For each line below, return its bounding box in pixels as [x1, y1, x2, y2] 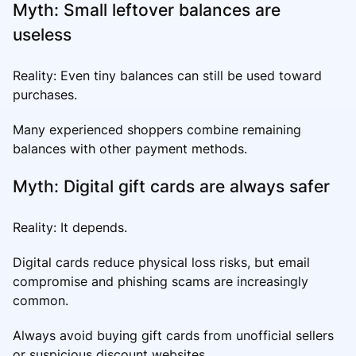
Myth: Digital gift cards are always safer [13, 176, 330, 196]
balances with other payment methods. [13, 140, 247, 157]
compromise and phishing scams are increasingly [13, 273, 308, 289]
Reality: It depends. [13, 219, 127, 235]
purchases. [13, 86, 77, 103]
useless [13, 24, 72, 44]
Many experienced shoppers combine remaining [13, 121, 301, 137]
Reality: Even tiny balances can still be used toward [13, 67, 322, 83]
